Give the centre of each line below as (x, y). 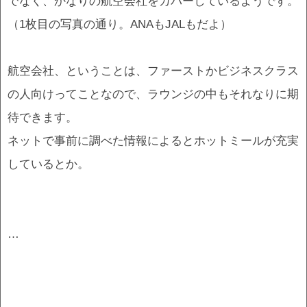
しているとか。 (48, 163)
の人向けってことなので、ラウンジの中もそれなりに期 (153, 94)
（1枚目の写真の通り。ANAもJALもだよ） (120, 24)
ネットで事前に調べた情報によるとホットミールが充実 (153, 140)
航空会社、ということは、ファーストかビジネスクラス (153, 70)
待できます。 (42, 117)
